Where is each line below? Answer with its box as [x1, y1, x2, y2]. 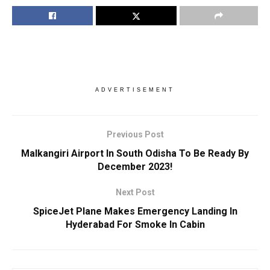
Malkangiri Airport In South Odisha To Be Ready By [21, 148, 249, 160]
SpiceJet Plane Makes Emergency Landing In [33, 206, 237, 218]
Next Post [115, 187, 155, 198]
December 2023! [98, 161, 172, 173]
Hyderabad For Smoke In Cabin [65, 219, 205, 231]
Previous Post [106, 130, 164, 140]
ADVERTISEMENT [95, 87, 175, 93]
